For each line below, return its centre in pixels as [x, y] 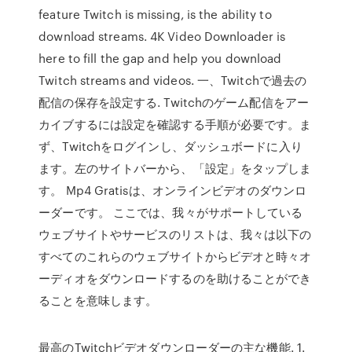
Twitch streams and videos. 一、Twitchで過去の [173, 80]
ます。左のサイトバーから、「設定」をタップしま [175, 168]
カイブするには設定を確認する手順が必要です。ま [175, 124]
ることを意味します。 [98, 300]
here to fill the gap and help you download [160, 58]
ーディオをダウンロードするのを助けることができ [175, 278]
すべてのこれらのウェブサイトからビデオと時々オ [175, 256]
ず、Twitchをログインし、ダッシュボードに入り [170, 146]
